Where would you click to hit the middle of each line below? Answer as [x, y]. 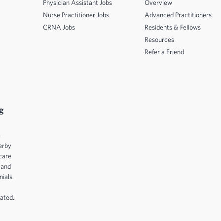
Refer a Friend [164, 52]
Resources [159, 39]
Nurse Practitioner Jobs [76, 15]
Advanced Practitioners [178, 15]
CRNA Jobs [59, 27]
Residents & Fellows [173, 27]
